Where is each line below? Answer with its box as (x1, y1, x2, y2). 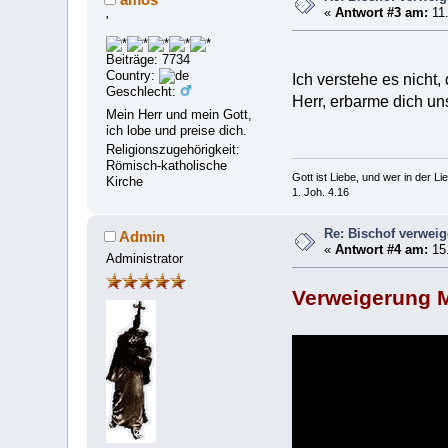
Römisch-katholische (106, 158, 228, 174)
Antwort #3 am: (335, 4, 429, 20)
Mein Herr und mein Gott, (106, 106, 253, 122)
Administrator (106, 250, 184, 266)
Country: (106, 68, 160, 84)
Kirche (106, 174, 144, 190)
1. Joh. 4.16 (292, 185, 349, 198)
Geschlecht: (106, 84, 181, 100)
